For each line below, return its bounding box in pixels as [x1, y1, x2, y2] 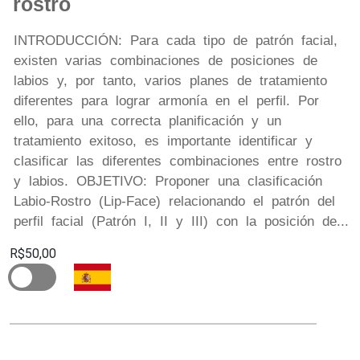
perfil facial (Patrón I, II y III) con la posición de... [14, 213, 349, 229]
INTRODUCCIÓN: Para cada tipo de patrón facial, [14, 32, 337, 48]
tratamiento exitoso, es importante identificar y [14, 133, 313, 149]
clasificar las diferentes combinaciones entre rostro [14, 153, 342, 169]
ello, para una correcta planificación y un [14, 112, 281, 129]
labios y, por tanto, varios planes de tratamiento [14, 72, 327, 88]
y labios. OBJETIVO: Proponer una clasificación [14, 173, 322, 189]
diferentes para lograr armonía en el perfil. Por [14, 92, 319, 108]
